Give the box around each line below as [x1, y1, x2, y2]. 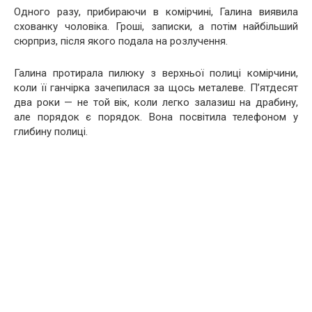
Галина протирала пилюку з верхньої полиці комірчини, [14, 67, 298, 79]
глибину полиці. [14, 125, 88, 138]
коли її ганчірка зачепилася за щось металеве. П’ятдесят [14, 81, 298, 94]
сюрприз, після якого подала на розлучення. [14, 35, 228, 47]
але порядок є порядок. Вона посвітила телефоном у [14, 111, 298, 123]
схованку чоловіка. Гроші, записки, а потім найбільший [14, 20, 298, 33]
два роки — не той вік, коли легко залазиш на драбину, [14, 96, 298, 109]
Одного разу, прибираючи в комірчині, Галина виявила [14, 6, 298, 18]
